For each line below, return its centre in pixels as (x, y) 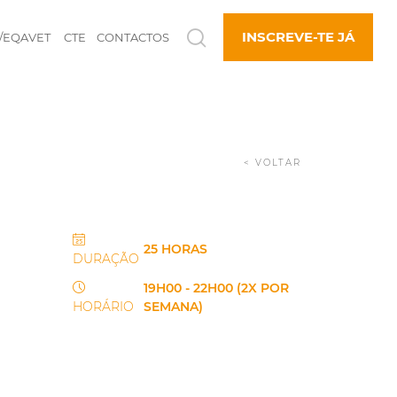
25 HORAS (175, 249)
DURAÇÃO (105, 259)
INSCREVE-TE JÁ (299, 37)
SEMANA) (173, 307)
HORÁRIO (103, 307)
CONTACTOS (133, 38)
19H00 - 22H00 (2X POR (216, 288)
